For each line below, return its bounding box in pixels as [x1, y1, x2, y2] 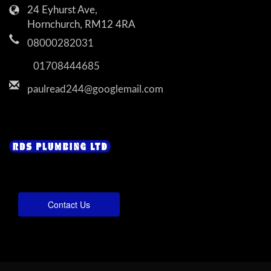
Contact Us [48, 198, 90, 211]
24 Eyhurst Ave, [27, 5, 97, 15]
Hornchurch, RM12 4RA [27, 19, 135, 30]
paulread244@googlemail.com [27, 84, 163, 94]
